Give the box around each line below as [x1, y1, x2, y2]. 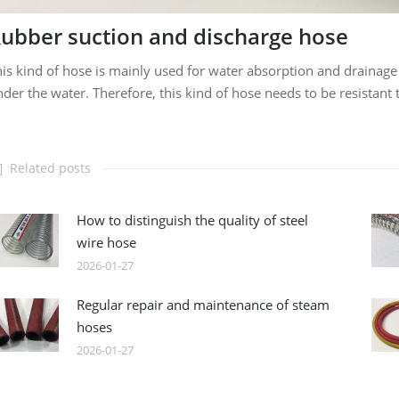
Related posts [9, 159, 91, 176]
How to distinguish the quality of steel [76, 210, 308, 229]
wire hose [76, 232, 136, 251]
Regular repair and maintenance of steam [76, 295, 330, 313]
